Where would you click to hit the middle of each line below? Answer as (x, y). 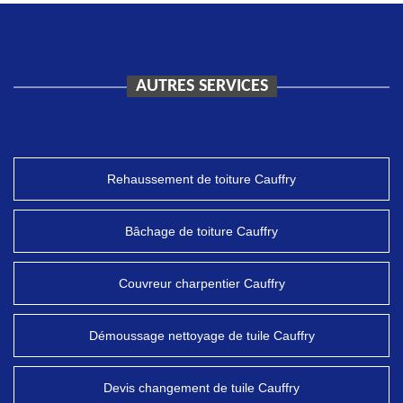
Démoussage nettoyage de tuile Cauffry (201, 336)
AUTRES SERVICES (201, 86)
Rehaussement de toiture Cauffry (201, 179)
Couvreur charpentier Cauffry (201, 283)
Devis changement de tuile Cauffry (201, 388)
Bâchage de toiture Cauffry (201, 231)
